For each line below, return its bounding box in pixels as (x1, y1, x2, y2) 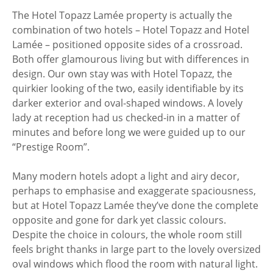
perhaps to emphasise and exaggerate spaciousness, (12, 184, 256, 198)
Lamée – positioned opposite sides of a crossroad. (12, 38, 243, 52)
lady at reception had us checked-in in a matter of (12, 111, 239, 125)
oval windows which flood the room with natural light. (12, 257, 258, 271)
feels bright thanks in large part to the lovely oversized (12, 243, 261, 257)
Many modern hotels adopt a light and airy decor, (12, 169, 239, 183)
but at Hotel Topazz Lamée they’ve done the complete (12, 199, 258, 213)
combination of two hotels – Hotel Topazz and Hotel (12, 23, 249, 37)
